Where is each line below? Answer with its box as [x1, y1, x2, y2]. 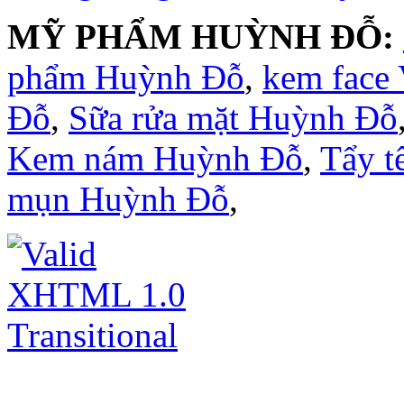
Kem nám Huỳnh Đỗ [7, 138, 303, 178]
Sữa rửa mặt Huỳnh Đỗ [69, 97, 398, 137]
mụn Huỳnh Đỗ [7, 179, 229, 218]
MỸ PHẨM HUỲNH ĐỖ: [7, 16, 394, 56]
